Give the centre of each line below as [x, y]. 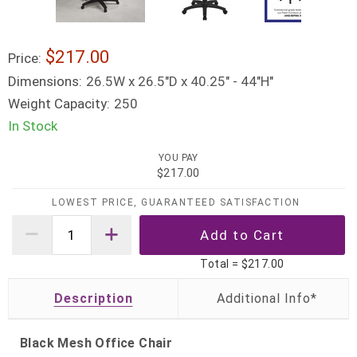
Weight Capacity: [59, 104]
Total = [221, 263]
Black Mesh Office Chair [96, 343]
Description [93, 298]
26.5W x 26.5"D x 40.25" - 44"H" [180, 81]
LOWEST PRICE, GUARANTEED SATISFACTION [176, 202]
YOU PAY [178, 158]
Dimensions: [45, 81]
